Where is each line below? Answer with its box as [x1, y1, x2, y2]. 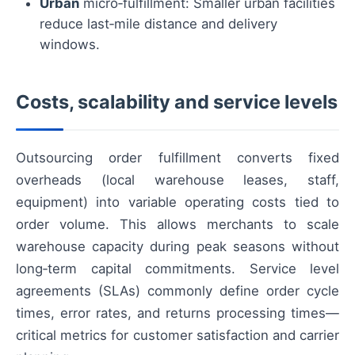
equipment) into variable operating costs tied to [16, 194, 339, 211]
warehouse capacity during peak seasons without [16, 239, 339, 255]
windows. [40, 36, 100, 53]
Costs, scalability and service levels [16, 90, 338, 114]
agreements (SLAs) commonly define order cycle [16, 283, 339, 300]
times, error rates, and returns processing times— [16, 305, 339, 322]
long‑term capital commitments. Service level [16, 261, 339, 277]
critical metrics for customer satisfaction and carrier [16, 327, 339, 344]
